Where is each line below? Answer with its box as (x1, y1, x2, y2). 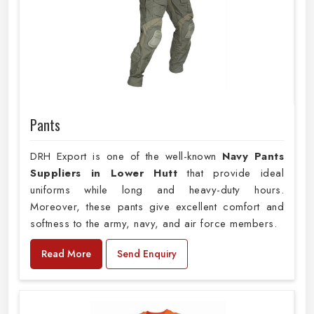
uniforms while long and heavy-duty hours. (30, 182, 284, 198)
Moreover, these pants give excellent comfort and (30, 199, 284, 215)
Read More (41, 247, 91, 261)
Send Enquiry (117, 247, 177, 261)
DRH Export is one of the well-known (30, 149, 223, 165)
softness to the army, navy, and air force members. (30, 216, 277, 232)
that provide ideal (187, 165, 284, 182)
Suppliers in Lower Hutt (30, 165, 187, 182)
